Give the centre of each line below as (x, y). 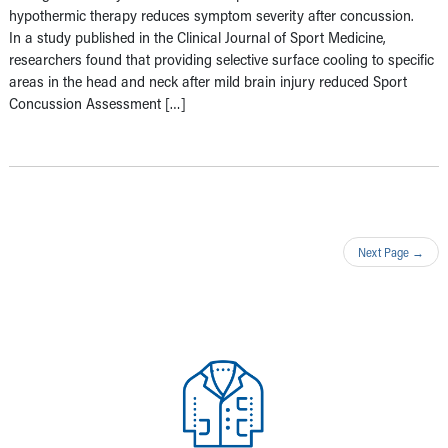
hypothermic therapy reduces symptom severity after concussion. (211, 15)
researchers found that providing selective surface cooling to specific (221, 59)
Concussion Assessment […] (97, 103)
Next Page (385, 252)
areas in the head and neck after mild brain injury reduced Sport (208, 81)
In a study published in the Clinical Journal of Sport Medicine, (197, 37)
